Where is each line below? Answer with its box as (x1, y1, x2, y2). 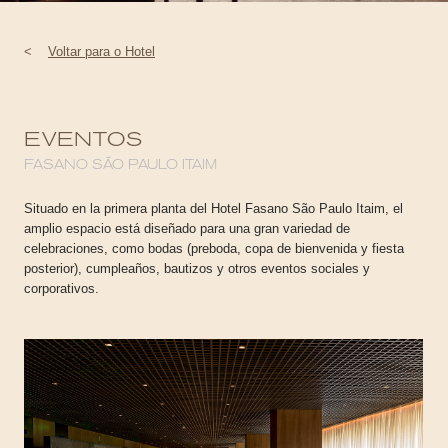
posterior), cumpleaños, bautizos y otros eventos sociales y (24, 261, 370, 276)
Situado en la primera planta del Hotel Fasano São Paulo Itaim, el (24, 201, 403, 216)
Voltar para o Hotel (48, 44, 155, 59)
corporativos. (24, 281, 99, 296)
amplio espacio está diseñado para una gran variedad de (24, 221, 350, 236)
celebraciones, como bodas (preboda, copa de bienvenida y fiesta (24, 241, 404, 256)
